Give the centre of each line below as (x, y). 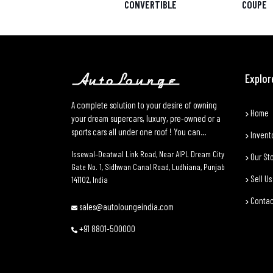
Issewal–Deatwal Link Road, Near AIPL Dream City (148, 154)
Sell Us (260, 179)
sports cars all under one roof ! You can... (139, 132)
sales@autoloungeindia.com (126, 207)
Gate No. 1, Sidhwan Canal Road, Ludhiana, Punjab (148, 167)
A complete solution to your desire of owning (144, 105)
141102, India (90, 180)
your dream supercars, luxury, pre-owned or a (146, 119)
